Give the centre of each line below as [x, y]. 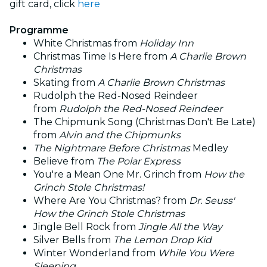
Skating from [66, 82]
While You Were [196, 253]
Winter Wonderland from [96, 253]
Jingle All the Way [180, 226]
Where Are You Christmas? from [111, 200]
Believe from [65, 161]
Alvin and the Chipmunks [120, 135]
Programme [39, 30]
